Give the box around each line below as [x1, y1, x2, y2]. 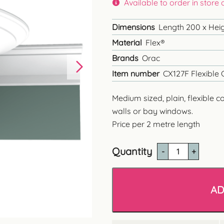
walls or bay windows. [112, 106, 193, 116]
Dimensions [112, 22, 155, 32]
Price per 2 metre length [112, 119, 200, 129]
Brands [112, 53, 138, 63]
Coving [156, 178, 181, 189]
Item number [112, 68, 159, 78]
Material [112, 37, 142, 47]
